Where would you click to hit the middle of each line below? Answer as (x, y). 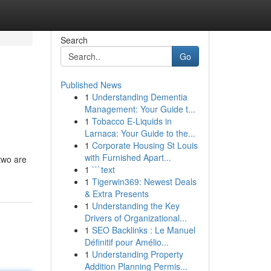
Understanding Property (137, 254)
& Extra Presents (116, 194)
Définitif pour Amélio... (126, 242)
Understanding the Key (135, 206)
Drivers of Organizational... (135, 218)
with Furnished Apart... (128, 157)
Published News (91, 85)
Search (74, 40)
